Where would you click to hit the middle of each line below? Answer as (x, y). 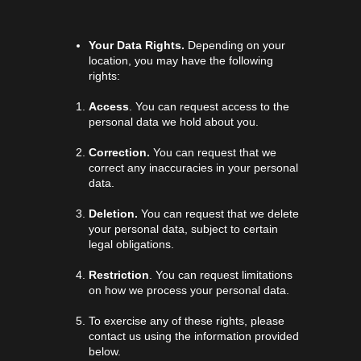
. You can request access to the (209, 107)
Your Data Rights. (138, 46)
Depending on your (237, 46)
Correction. (119, 153)
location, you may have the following (181, 61)
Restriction (119, 275)
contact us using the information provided (194, 336)
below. (105, 352)
